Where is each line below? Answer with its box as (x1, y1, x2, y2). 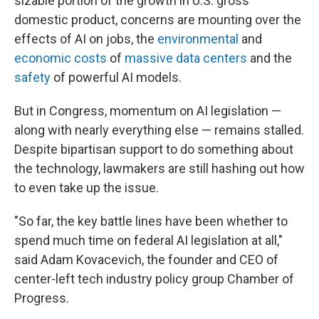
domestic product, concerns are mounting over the (14, 12, 301, 28)
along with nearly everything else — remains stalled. (14, 122, 304, 138)
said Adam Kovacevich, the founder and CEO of (14, 252, 278, 268)
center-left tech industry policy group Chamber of (14, 271, 294, 287)
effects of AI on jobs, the (14, 31, 157, 47)
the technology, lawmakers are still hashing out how (14, 161, 305, 177)
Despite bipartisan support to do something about (14, 142, 293, 157)
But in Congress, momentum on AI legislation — (14, 103, 281, 119)
